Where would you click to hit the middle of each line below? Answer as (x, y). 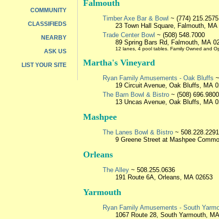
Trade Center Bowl (129, 35)
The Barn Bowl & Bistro (136, 95)
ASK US (55, 51)
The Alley (116, 170)
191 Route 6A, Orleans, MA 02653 (164, 177)
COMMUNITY (48, 10)
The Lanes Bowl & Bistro (138, 132)
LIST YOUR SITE (44, 65)
